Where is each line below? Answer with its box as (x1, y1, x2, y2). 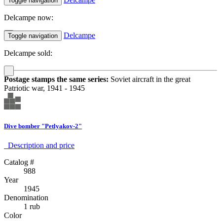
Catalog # (4, 157, 34, 166)
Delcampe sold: (4, 48, 52, 57)
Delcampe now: (4, 13, 53, 22)
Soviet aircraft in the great (109, 74, 190, 83)
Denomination (4, 193, 48, 202)
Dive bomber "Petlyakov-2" (4, 122, 82, 130)
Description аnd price (4, 141, 74, 149)
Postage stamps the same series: (4, 74, 109, 83)
